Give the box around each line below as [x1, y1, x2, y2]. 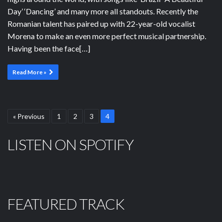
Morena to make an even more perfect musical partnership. [7, 31, 206, 41]
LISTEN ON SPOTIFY [7, 135, 133, 153]
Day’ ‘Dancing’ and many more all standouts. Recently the [7, 6, 198, 16]
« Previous [13, 111, 45, 120]
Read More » [12, 68, 47, 76]
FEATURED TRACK [7, 194, 124, 213]
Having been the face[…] [7, 43, 90, 53]
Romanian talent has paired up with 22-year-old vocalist [7, 18, 195, 28]
